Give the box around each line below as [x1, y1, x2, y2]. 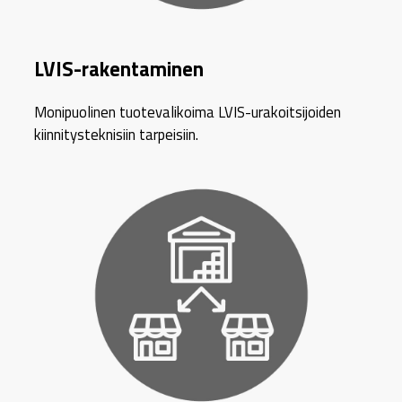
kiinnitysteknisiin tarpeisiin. [34, 122, 199, 145]
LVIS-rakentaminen [34, 53, 205, 84]
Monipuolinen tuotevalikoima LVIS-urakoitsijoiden [34, 100, 342, 123]
